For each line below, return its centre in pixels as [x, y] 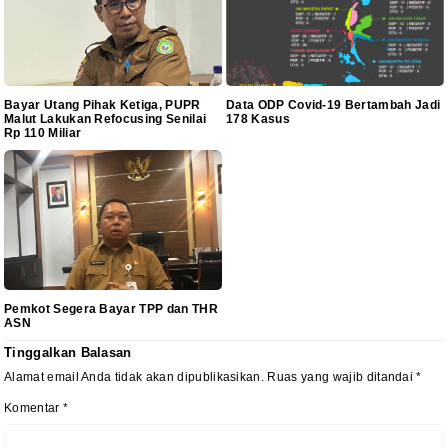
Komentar [33, 407]
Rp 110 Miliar [43, 133]
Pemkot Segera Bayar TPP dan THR [111, 309]
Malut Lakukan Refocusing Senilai [105, 119]
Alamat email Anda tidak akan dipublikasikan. [134, 376]
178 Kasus [258, 119]
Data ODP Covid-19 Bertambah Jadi [333, 105]
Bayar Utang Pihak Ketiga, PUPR [102, 105]
